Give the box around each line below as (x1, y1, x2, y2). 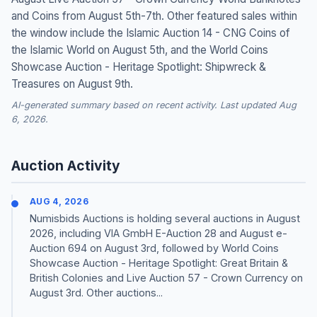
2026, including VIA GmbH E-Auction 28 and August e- (30, 226, 287, 239)
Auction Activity (11, 157, 120, 175)
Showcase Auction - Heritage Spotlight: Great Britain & (30, 256, 288, 269)
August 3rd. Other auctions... (30, 286, 163, 299)
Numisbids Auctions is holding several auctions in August (30, 212, 300, 224)
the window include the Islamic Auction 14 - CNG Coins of (11, 26, 290, 40)
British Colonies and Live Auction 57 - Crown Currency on (30, 271, 303, 284)
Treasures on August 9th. (11, 77, 133, 91)
